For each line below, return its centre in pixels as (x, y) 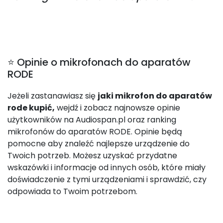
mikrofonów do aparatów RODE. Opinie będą (95, 132)
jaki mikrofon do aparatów (155, 96)
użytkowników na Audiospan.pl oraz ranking (92, 120)
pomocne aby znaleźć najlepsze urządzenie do (99, 144)
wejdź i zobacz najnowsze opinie (117, 108)
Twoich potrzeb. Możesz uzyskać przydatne (92, 156)
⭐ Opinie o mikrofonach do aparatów (99, 62)
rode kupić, (31, 108)
